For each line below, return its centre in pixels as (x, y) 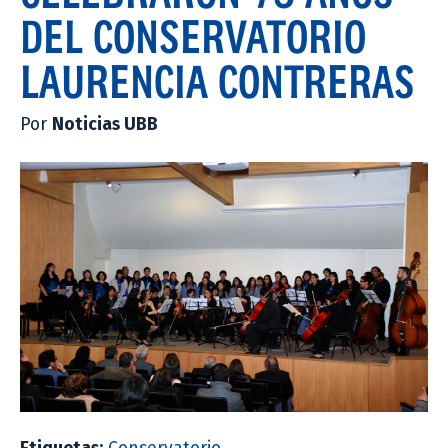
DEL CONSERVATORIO (193, 35)
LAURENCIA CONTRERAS (217, 80)
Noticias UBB (105, 124)
